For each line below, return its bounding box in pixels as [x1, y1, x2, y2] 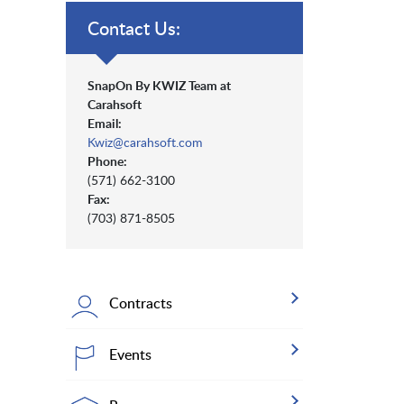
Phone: [87, 152, 127, 170]
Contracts [109, 293, 172, 314]
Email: [87, 115, 122, 133]
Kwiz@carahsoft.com [87, 133, 203, 151]
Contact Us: [87, 15, 180, 41]
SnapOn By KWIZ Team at [87, 77, 231, 95]
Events [109, 344, 151, 365]
